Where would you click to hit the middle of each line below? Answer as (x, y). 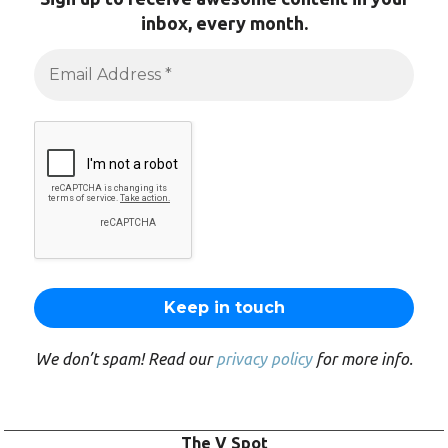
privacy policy (264, 358)
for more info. (362, 358)
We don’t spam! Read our (125, 358)
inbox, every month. (224, 23)
